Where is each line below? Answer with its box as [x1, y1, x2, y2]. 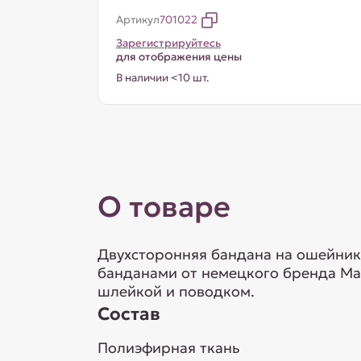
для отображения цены [115, 50, 242, 64]
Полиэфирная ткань [97, 338, 240, 357]
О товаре [97, 189, 230, 225]
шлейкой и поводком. [97, 282, 255, 301]
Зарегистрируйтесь [115, 36, 221, 50]
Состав [97, 303, 160, 325]
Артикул [115, 13, 160, 27]
